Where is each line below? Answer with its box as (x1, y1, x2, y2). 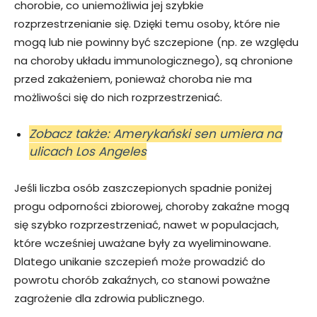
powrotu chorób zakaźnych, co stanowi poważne (14, 272, 270, 287)
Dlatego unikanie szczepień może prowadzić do (14, 253, 265, 269)
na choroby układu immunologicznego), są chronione (14, 52, 293, 68)
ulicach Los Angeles (29, 142, 146, 160)
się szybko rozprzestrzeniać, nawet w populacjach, (14, 217, 279, 232)
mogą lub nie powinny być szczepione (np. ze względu (14, 34, 299, 50)
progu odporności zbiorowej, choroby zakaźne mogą (14, 198, 289, 214)
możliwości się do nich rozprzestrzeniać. (14, 89, 222, 105)
